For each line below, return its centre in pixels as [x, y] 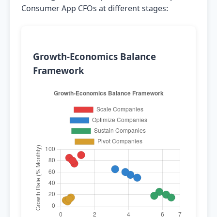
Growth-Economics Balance [94, 56]
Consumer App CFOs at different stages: [95, 8]
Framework [59, 70]
